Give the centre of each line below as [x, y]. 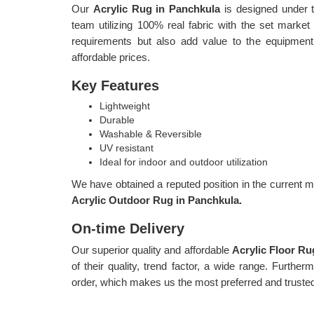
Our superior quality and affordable [152, 250]
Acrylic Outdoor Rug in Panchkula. [157, 200]
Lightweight [125, 106]
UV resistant [127, 148]
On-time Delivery [128, 228]
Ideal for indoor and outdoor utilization [184, 162]
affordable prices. [111, 57]
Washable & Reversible [151, 134]
